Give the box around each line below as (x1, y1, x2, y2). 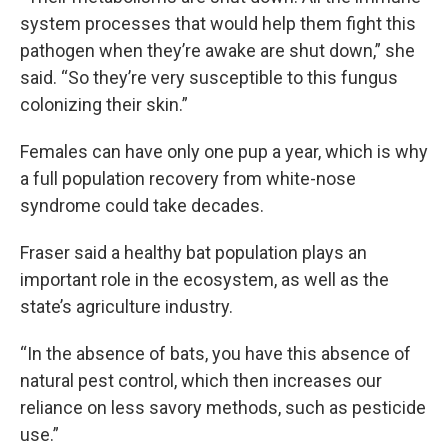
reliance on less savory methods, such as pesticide (20, 397, 426, 418)
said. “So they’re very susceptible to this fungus (20, 67, 398, 88)
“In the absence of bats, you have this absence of (20, 343, 411, 364)
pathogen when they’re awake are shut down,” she (20, 40, 415, 61)
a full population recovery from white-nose (20, 168, 356, 189)
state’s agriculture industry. (20, 296, 233, 317)
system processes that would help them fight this (20, 13, 416, 34)
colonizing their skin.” (20, 94, 188, 115)
